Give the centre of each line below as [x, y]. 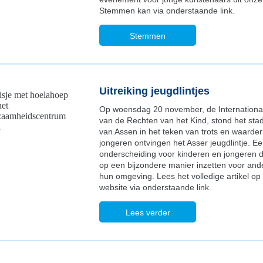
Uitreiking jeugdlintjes [154, 91]
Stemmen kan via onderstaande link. [167, 11]
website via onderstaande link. [155, 187]
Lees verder [148, 213]
